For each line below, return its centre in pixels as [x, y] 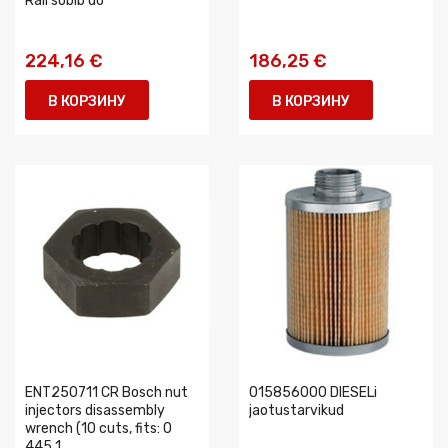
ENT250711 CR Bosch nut [106, 392]
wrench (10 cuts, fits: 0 [98, 428]
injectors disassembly [95, 410]
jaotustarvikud [296, 410]
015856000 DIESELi [313, 392]
